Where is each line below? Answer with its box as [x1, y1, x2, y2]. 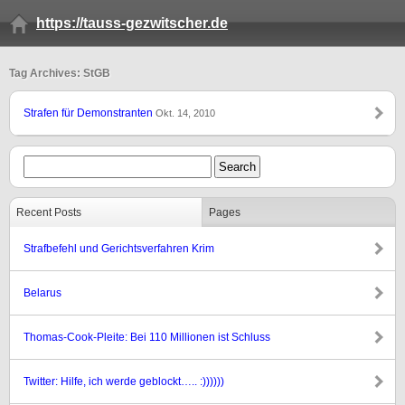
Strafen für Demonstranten [24, 107, 155, 119]
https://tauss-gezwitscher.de [36, 15, 228, 31]
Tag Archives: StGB [9, 67, 110, 80]
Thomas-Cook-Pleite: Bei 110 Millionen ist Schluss [24, 331, 270, 344]
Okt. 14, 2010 [155, 108, 215, 118]
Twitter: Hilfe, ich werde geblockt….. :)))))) [24, 375, 224, 388]
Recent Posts [16, 206, 81, 219]
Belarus [24, 287, 61, 299]
